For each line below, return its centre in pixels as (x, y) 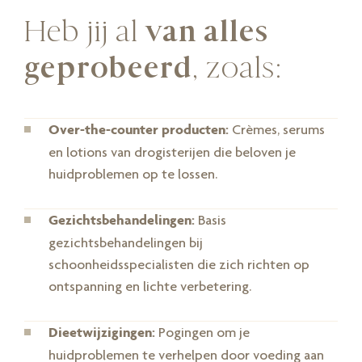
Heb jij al (85, 32)
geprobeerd (108, 68)
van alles (207, 32)
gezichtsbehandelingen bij (126, 242)
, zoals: (237, 68)
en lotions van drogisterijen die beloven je (172, 152)
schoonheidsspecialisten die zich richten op (179, 264)
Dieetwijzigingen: (102, 333)
